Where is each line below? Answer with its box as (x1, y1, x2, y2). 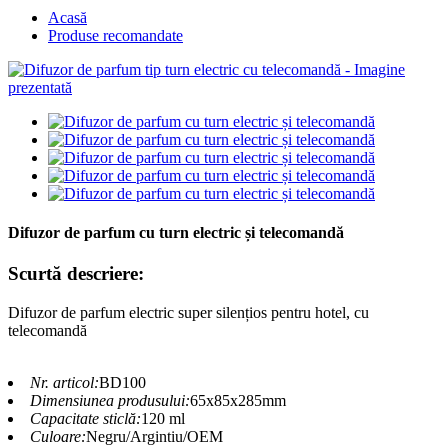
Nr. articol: (30, 374, 99, 392)
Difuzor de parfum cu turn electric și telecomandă (8, 224, 344, 242)
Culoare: (30, 428, 86, 446)
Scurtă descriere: (8, 263, 144, 285)
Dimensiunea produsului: (30, 392, 190, 410)
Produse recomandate (48, 26, 183, 44)
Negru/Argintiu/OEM (86, 428, 223, 446)
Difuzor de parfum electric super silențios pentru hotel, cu (8, 304, 369, 322)
